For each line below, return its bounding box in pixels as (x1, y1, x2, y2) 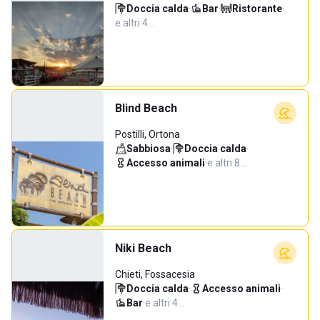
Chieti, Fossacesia (115, 269, 195, 280)
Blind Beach (115, 101, 177, 115)
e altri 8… (207, 157, 246, 169)
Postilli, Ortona (115, 129, 180, 140)
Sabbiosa (126, 143, 171, 154)
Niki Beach (115, 241, 171, 255)
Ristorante (232, 3, 282, 14)
